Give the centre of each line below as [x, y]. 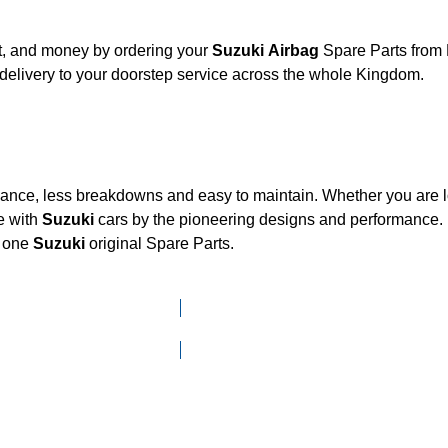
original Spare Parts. [159, 243]
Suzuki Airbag [293, 50]
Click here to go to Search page [180, 328]
